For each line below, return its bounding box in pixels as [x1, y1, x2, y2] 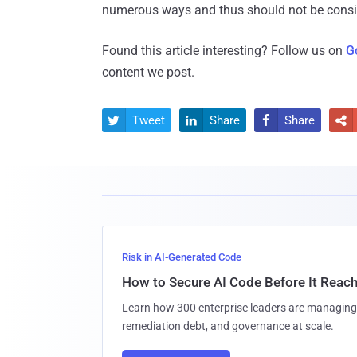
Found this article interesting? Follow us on [102, 43, 346, 59]
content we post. [102, 65, 194, 80]
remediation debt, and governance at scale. [122, 320, 334, 333]
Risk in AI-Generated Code [122, 251, 241, 264]
